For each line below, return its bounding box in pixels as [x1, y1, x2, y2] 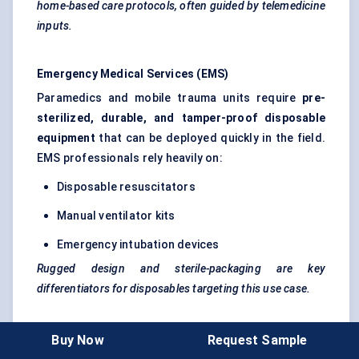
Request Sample [207, 332, 308, 348]
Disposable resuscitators [57, 180, 196, 194]
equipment [37, 131, 95, 145]
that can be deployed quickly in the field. [95, 131, 325, 145]
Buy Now [51, 332, 104, 348]
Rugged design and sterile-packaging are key [37, 262, 325, 276]
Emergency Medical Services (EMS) [37, 67, 229, 81]
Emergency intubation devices [57, 238, 220, 252]
